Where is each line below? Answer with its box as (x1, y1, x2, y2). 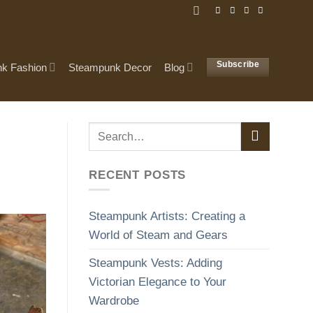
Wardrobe (89, 294, 139, 308)
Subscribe (217, 60, 260, 69)
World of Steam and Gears (89, 228, 228, 242)
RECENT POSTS (89, 168, 187, 182)
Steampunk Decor (68, 61, 152, 73)
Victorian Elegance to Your (89, 275, 226, 289)
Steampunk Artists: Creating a (89, 210, 245, 224)
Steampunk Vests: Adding (89, 256, 222, 270)
